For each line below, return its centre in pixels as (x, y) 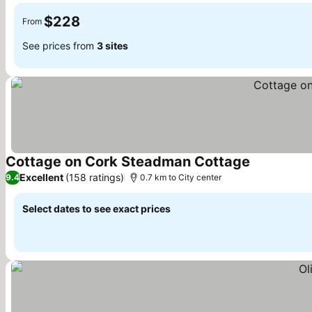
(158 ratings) (95, 178)
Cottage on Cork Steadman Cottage (128, 161)
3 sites (112, 46)
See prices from (60, 46)
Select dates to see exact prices (96, 208)
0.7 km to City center (181, 177)
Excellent (41, 178)
